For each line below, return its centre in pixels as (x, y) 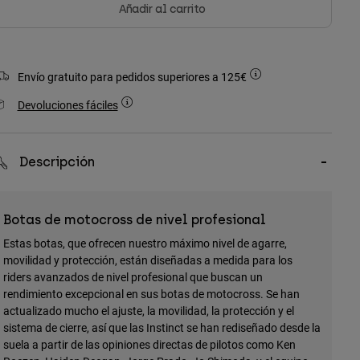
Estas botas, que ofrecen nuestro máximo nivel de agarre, (145, 243)
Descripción (57, 162)
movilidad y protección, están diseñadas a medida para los (147, 260)
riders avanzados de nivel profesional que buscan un (133, 277)
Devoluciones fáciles (67, 105)
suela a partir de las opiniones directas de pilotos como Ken (149, 345)
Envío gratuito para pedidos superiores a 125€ (133, 77)
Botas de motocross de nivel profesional (134, 220)
